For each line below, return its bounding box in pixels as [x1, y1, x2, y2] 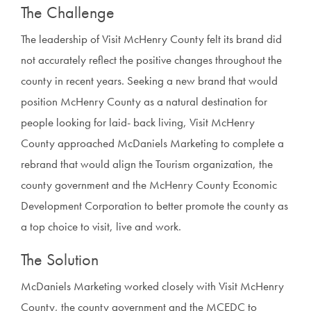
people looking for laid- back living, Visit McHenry [21, 115, 255, 130]
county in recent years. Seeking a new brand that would [21, 73, 278, 88]
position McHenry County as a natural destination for [21, 94, 267, 109]
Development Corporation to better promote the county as [21, 198, 288, 213]
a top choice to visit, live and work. [21, 219, 181, 234]
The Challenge [21, 1, 115, 23]
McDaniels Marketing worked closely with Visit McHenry [21, 278, 284, 294]
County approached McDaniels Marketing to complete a [21, 135, 284, 151]
